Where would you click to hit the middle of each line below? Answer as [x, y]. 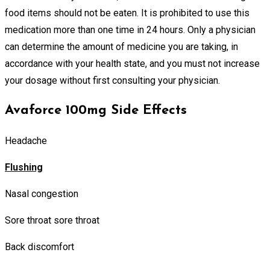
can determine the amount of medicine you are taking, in [121, 46]
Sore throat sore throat [52, 220]
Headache [26, 140]
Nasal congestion [42, 193]
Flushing [24, 167]
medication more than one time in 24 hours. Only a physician [130, 30]
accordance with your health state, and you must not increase [132, 63]
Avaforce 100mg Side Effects [96, 110]
